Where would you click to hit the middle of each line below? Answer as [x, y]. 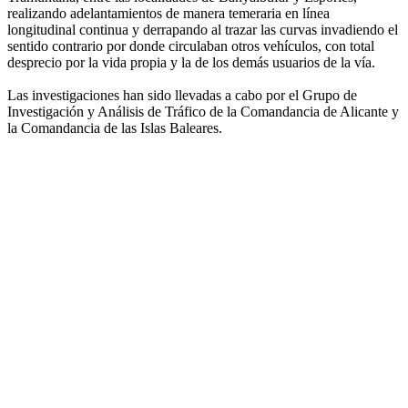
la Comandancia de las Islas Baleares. [115, 128]
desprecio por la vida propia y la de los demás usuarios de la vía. [191, 63]
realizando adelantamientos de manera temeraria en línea [168, 14]
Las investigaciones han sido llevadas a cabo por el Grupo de [182, 96]
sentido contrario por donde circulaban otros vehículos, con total [191, 46]
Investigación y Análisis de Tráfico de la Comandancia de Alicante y [203, 112]
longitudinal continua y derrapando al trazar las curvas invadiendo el [203, 30]
